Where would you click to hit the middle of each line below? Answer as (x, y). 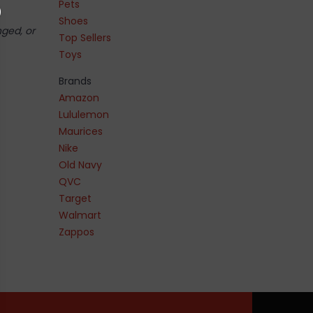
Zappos (76, 232)
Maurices (80, 131)
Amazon (79, 97)
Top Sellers (85, 37)
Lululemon (83, 114)
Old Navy (80, 165)
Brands (75, 81)
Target (75, 198)
